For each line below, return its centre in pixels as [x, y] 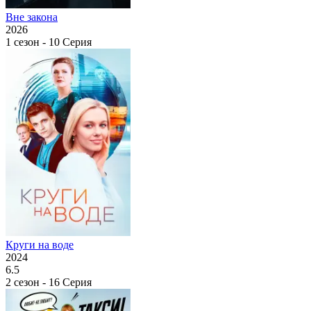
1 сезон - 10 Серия [49, 42]
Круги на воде [40, 244]
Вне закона [32, 17]
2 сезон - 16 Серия [49, 282]
